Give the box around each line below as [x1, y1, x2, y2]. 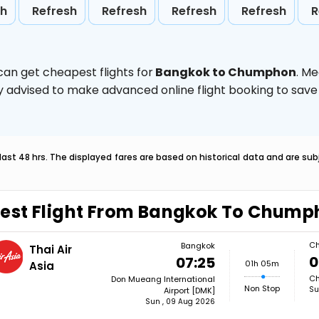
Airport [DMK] [163, 285, 215, 296]
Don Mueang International [110, 273, 215, 285]
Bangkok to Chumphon [153, 64, 296, 80]
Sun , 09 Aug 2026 [145, 296, 215, 307]
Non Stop [244, 283, 280, 294]
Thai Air [29, 242, 73, 257]
